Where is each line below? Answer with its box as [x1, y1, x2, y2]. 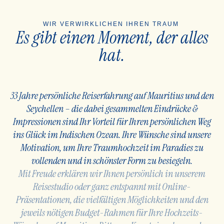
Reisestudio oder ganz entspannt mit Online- [33, 180, 191, 193]
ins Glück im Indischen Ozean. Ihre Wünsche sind [13, 128, 187, 141]
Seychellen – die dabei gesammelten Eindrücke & [26, 102, 198, 115]
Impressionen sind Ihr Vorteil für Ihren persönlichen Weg [13, 115, 211, 128]
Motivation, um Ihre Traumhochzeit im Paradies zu [20, 141, 203, 154]
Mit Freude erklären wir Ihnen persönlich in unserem [18, 167, 205, 180]
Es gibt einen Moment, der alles [15, 26, 208, 49]
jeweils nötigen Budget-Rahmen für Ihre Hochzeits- [21, 206, 203, 219]
